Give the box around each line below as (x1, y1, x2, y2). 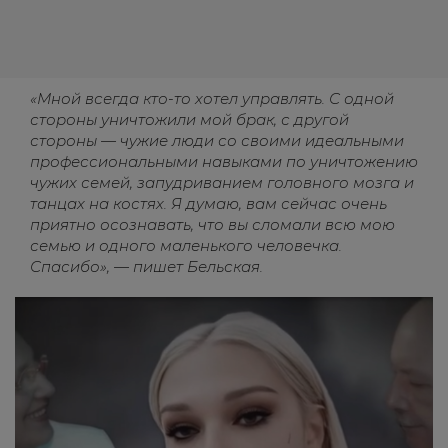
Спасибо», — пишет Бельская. (30, 257, 263, 276)
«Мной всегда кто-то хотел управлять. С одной (30, 89, 394, 108)
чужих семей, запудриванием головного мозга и (30, 173, 414, 192)
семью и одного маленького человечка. (30, 236, 342, 255)
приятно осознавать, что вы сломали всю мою (30, 215, 395, 234)
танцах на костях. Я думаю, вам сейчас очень (30, 194, 387, 213)
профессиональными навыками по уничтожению (30, 152, 418, 171)
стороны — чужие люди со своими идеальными (30, 131, 404, 150)
